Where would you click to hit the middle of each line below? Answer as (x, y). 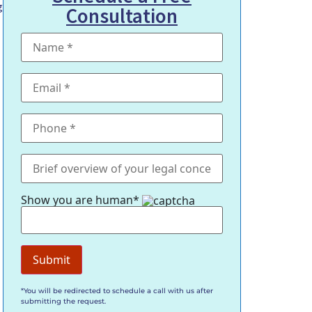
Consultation (122, 15)
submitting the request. (63, 302)
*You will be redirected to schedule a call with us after (117, 291)
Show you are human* (81, 200)
